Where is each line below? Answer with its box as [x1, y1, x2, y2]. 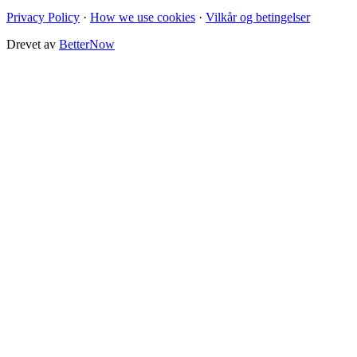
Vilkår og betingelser [206, 10, 310, 24]
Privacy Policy [6, 10, 80, 24]
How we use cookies [90, 10, 195, 24]
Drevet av [6, 37, 59, 51]
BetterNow [59, 37, 115, 51]
